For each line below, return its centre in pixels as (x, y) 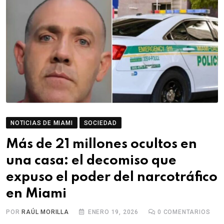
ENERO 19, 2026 (113, 212)
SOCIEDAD (100, 123)
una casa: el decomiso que (91, 161)
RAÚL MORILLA (45, 212)
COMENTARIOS (186, 212)
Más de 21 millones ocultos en (101, 144)
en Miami (36, 194)
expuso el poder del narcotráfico (112, 177)
